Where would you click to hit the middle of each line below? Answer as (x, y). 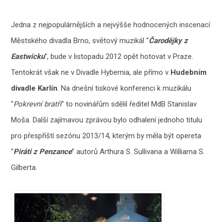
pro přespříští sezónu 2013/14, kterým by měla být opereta (106, 136)
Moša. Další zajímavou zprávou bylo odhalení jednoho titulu (107, 120)
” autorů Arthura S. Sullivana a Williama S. (139, 151)
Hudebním (189, 72)
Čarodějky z (168, 40)
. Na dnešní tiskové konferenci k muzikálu (125, 88)
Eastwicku (28, 56)
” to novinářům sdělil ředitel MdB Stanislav (129, 104)
